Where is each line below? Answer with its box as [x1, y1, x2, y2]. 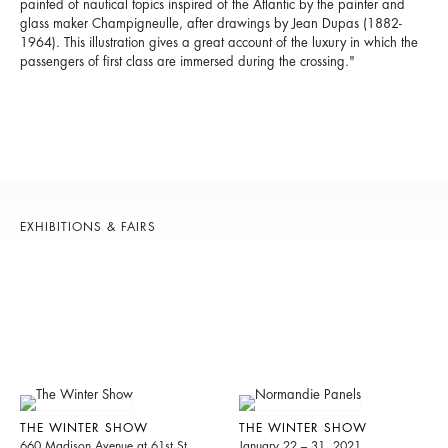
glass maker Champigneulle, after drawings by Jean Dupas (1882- [20, 17, 402, 31]
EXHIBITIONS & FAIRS [20, 220, 156, 233]
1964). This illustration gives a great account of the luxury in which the [20, 36, 418, 50]
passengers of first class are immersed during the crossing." [20, 55, 355, 69]
